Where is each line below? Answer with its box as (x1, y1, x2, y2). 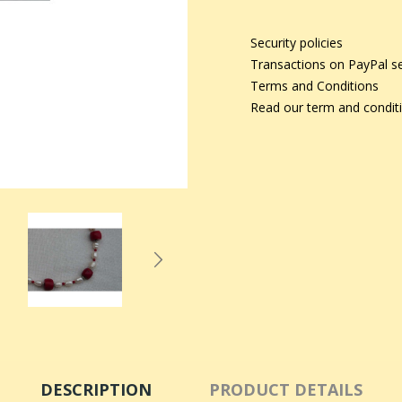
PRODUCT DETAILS (208, 378, 363, 400)
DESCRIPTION (39, 378, 152, 400)
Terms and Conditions (250, 76, 379, 94)
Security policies (250, 33, 343, 51)
